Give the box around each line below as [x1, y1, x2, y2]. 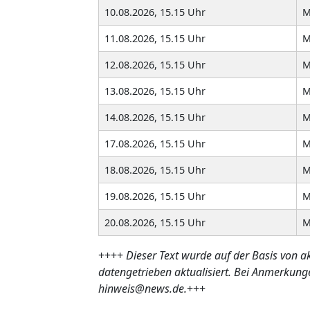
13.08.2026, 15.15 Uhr [104, 84, 206, 98]
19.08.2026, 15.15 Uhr [104, 189, 206, 203]
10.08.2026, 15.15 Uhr [104, 5, 206, 19]
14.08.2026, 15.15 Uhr [104, 110, 206, 124]
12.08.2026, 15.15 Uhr [104, 57, 206, 71]
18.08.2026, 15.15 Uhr [104, 163, 206, 176]
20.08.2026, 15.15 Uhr [104, 215, 206, 229]
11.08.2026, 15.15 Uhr [104, 31, 206, 45]
